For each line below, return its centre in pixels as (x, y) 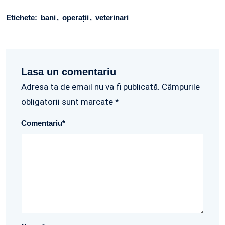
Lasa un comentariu (69, 72)
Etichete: (22, 18)
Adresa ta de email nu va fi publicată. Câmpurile (110, 87)
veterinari (112, 18)
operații (77, 18)
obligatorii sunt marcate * (70, 102)
